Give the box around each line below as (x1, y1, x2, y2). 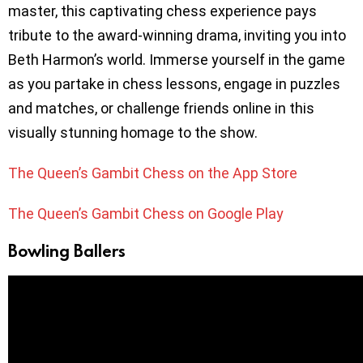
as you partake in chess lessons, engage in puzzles (8, 75, 340, 92)
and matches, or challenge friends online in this (8, 99, 314, 117)
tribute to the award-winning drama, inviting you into (8, 26, 346, 44)
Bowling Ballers (8, 239, 130, 261)
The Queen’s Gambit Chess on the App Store (8, 164, 297, 181)
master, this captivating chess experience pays (8, 2, 317, 19)
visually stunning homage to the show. (8, 123, 258, 141)
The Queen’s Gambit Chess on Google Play (8, 204, 284, 222)
